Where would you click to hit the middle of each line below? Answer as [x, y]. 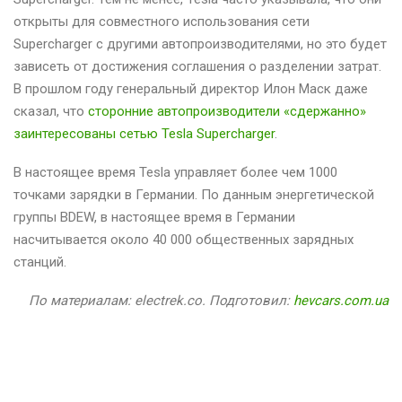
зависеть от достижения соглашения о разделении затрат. [197, 66]
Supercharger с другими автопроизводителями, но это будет [200, 44]
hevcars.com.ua [341, 301]
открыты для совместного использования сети [162, 22]
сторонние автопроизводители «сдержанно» [227, 111]
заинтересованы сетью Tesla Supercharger [144, 134]
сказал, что [51, 111]
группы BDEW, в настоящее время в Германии [154, 217]
